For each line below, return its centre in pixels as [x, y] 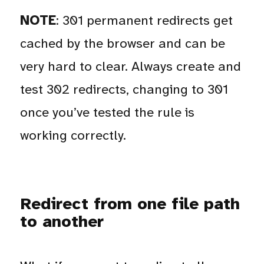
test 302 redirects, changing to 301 [124, 89]
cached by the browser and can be [123, 43]
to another [62, 222]
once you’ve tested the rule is [108, 112]
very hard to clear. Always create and [131, 66]
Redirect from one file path [130, 204]
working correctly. [73, 135]
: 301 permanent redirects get [145, 20]
